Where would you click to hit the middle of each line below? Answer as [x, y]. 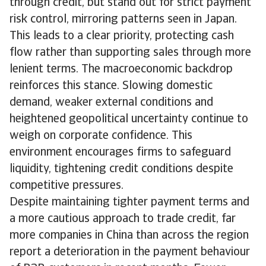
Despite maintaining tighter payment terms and [129, 202]
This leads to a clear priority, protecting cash [122, 36]
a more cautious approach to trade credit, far [123, 219]
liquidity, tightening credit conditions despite [121, 169]
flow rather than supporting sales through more [130, 53]
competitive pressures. [68, 186]
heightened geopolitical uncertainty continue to [129, 119]
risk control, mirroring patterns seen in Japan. [123, 20]
